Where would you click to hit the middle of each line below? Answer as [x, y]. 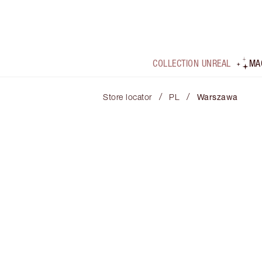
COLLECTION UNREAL [192, 63]
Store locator [127, 97]
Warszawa [217, 97]
